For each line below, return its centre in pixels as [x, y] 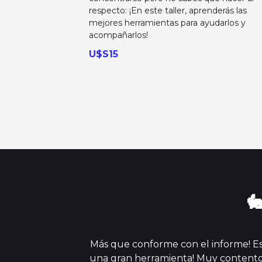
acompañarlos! [119, 35]
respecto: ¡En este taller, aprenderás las [168, 11]
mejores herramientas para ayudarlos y [168, 23]
